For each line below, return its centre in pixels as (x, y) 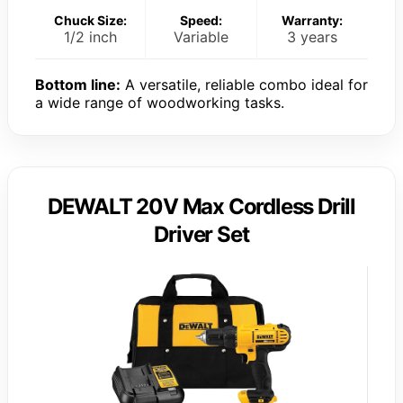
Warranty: (313, 20)
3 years (313, 36)
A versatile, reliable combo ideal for (244, 84)
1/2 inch (90, 36)
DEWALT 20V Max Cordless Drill (201, 206)
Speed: (201, 20)
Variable (201, 36)
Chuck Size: (90, 20)
